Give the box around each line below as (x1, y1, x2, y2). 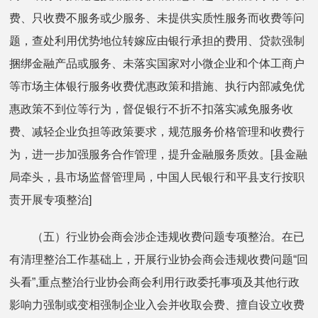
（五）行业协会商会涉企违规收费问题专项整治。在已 (9, 230, 305, 243)
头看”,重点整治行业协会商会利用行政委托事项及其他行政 (9, 275, 300, 288)
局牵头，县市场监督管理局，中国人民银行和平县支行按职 (9, 170, 305, 183)
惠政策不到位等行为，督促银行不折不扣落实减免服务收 (9, 102, 294, 115)
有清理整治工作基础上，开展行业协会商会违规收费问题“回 (9, 253, 309, 265)
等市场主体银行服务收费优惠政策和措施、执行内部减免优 (9, 79, 305, 92)
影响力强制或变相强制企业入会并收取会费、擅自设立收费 (9, 298, 305, 311)
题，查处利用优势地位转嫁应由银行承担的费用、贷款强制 (9, 34, 305, 47)
